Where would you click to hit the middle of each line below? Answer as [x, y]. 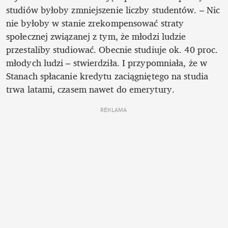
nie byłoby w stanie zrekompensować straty [95, 23]
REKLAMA [114, 110]
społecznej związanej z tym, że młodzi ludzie [96, 36]
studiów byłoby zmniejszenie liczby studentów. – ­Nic [113, 10]
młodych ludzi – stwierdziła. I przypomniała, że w [107, 63]
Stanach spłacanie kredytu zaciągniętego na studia [107, 76]
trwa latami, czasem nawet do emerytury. [92, 89]
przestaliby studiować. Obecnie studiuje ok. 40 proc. [112, 50]
